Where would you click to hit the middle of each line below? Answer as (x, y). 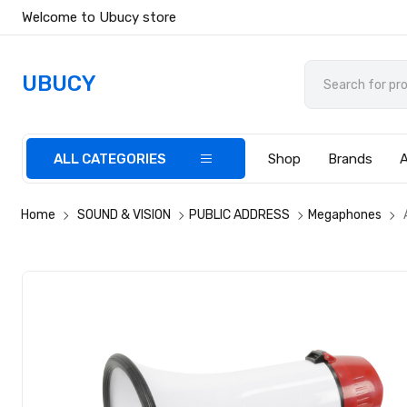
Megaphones (345, 215)
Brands (351, 159)
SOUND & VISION (124, 215)
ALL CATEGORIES (110, 159)
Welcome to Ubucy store (99, 17)
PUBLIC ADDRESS (240, 215)
